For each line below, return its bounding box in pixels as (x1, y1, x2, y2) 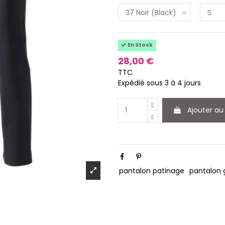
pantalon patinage (119, 166, 185, 176)
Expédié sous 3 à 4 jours (118, 78, 201, 88)
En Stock (127, 41, 153, 49)
